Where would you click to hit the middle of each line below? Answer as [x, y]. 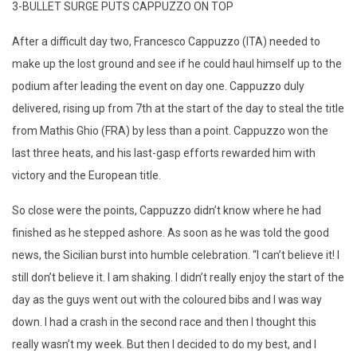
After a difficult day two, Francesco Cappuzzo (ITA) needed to [166, 41]
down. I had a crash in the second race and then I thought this [164, 322]
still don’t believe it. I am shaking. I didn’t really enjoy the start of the [178, 277]
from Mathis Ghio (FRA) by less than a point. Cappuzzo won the [170, 130]
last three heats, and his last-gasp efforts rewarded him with [164, 153]
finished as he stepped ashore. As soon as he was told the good [171, 232]
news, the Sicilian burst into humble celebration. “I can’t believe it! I [176, 255]
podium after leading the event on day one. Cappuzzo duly [158, 86]
